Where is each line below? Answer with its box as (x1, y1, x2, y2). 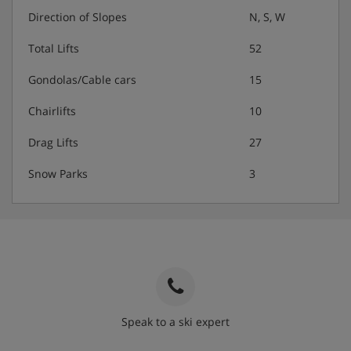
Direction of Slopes (28, 9, 127, 24)
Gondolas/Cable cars (28, 71, 136, 87)
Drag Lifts (28, 134, 78, 150)
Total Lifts (28, 40, 79, 56)
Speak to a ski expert (121, 313, 230, 329)
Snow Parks (28, 165, 88, 181)
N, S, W (249, 9, 285, 24)
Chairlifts (28, 103, 76, 118)
